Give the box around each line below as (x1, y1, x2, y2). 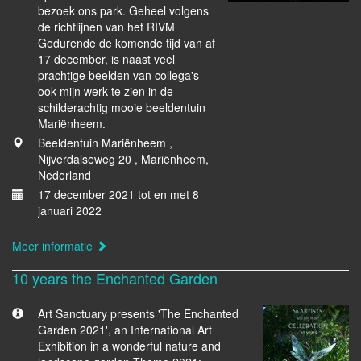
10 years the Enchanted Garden (12, 268, 218, 288)
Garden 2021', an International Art (38, 322, 212, 338)
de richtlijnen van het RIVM (38, 19, 175, 35)
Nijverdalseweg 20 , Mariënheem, (38, 151, 209, 167)
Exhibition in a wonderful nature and (38, 338, 221, 354)
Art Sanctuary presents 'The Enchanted (38, 305, 239, 322)
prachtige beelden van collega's (38, 67, 199, 83)
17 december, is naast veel (38, 51, 175, 67)
